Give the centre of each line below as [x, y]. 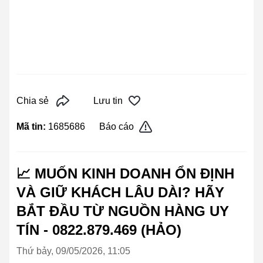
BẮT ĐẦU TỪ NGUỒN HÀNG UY [123, 211]
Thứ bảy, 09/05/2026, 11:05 [73, 251]
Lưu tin [108, 101]
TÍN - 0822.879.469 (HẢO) [99, 230]
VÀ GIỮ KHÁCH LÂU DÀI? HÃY [120, 193]
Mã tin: [32, 127]
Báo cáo [117, 127]
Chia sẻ [33, 101]
